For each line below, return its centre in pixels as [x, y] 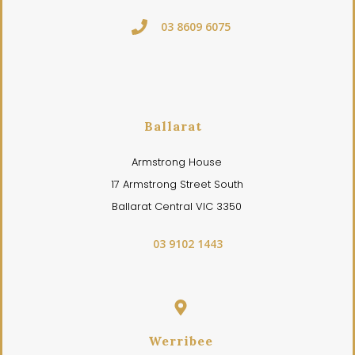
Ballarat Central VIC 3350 [177, 206]
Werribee [181, 341]
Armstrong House [177, 162]
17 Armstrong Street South [177, 184]
